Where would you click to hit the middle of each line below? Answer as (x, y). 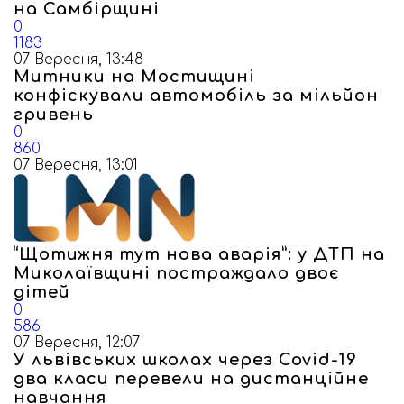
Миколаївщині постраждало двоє (177, 273)
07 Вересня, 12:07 (77, 343)
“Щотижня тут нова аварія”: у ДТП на (199, 254)
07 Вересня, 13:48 (78, 60)
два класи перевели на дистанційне (191, 379)
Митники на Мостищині (134, 77)
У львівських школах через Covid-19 (185, 360)
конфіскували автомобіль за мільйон (196, 96)
